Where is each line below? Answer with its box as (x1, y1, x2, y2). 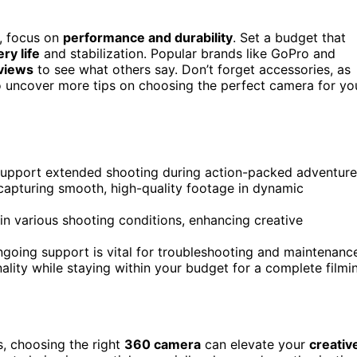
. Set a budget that (233, 29, 346, 45)
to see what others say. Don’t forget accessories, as (33, 61, 351, 77)
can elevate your (201, 335, 309, 352)
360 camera (124, 335, 201, 352)
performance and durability (63, 29, 233, 45)
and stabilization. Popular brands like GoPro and (40, 45, 335, 61)
